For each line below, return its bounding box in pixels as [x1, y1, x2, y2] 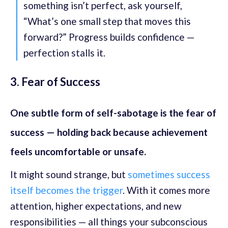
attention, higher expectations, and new [10, 200, 182, 212]
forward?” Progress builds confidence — [23, 31, 194, 43]
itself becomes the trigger [10, 184, 123, 196]
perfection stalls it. [23, 47, 105, 59]
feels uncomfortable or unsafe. [10, 146, 146, 158]
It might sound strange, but [10, 168, 128, 181]
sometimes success [128, 168, 210, 181]
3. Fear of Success [10, 75, 100, 89]
